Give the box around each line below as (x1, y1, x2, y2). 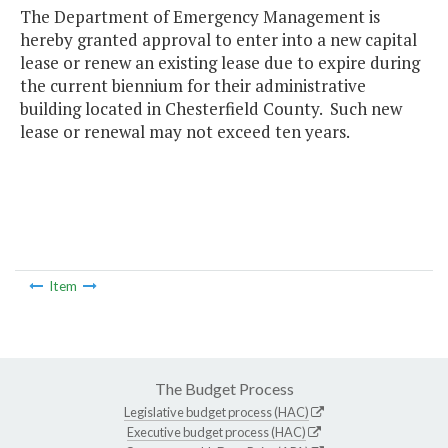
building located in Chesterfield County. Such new (20, 97, 402, 121)
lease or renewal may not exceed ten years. (20, 120, 350, 144)
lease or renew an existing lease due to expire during (20, 51, 420, 75)
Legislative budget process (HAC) (124, 403, 309, 420)
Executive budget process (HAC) (127, 423, 306, 440)
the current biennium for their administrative (20, 74, 366, 98)
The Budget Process (154, 378, 294, 398)
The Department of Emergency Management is (20, 5, 380, 29)
